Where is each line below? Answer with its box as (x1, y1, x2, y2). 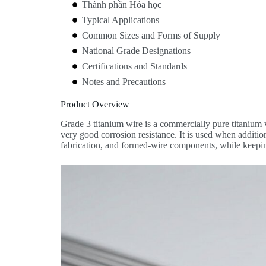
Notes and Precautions (82, 77, 166, 87)
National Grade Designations (82, 46, 191, 56)
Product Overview (61, 99, 130, 109)
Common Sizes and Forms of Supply (82, 30, 221, 40)
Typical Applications (82, 15, 160, 25)
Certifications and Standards (82, 61, 188, 71)
